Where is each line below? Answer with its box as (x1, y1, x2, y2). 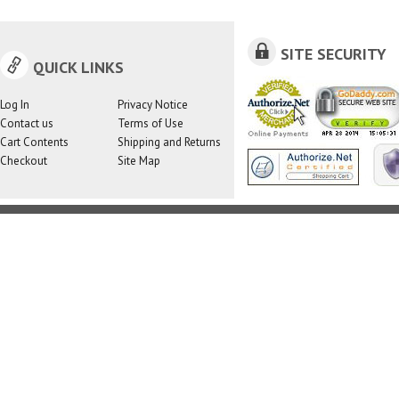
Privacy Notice (117, 97, 188, 112)
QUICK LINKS (33, 57, 124, 77)
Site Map (117, 153, 160, 168)
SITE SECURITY (281, 44, 387, 64)
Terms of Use (117, 116, 183, 131)
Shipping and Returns (117, 134, 221, 150)
